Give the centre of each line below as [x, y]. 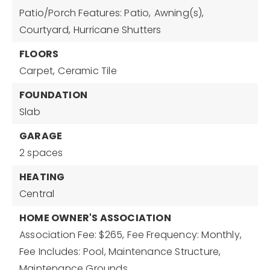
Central [37, 194]
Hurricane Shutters [118, 30]
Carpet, [37, 71]
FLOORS [39, 54]
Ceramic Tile [87, 71]
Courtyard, [45, 30]
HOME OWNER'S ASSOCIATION [95, 218]
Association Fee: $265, [72, 235]
